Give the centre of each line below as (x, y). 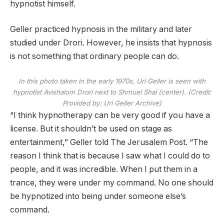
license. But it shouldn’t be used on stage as (91, 128)
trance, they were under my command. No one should (112, 182)
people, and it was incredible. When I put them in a (104, 169)
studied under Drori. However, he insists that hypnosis (111, 43)
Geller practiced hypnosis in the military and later (101, 29)
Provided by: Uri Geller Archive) (112, 103)
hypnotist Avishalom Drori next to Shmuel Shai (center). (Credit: (112, 92)
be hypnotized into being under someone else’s (98, 196)
